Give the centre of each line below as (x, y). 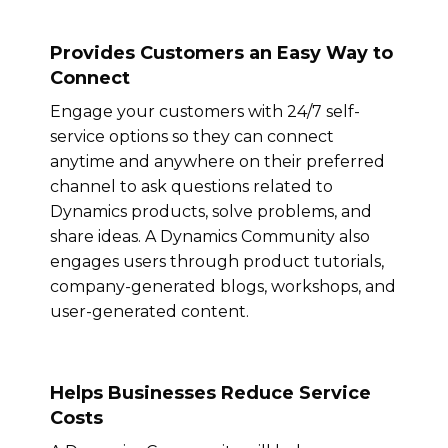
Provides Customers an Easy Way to (221, 52)
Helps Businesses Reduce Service (210, 392)
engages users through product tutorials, (217, 261)
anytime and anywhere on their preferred (217, 161)
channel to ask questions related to (191, 186)
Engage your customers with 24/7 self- (205, 111)
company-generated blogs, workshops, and (223, 286)
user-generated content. (149, 311)
